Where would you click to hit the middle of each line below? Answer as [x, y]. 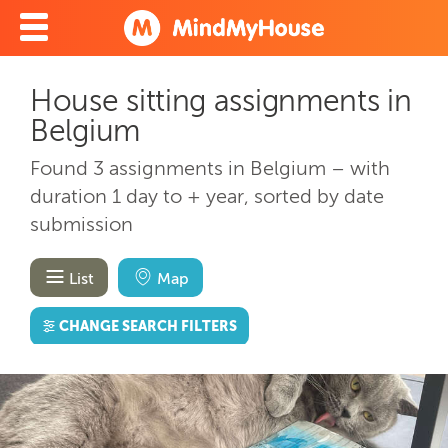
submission [81, 223]
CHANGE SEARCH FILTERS [148, 326]
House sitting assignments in [221, 101]
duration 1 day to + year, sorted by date [207, 195]
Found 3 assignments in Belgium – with [210, 167]
